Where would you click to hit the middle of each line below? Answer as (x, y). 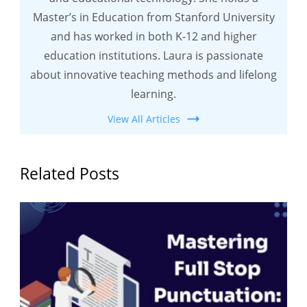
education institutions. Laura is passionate (153, 56)
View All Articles (144, 119)
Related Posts (70, 174)
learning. (153, 94)
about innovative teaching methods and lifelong (153, 75)
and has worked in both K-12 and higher (153, 37)
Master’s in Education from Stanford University (153, 17)
